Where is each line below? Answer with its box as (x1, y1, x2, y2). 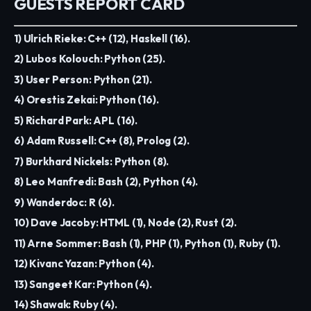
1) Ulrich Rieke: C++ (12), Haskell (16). (14, 31, 190, 45)
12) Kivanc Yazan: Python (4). (14, 257, 154, 271)
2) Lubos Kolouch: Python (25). (14, 52, 165, 66)
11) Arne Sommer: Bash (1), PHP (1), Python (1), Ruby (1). (14, 236, 280, 250)
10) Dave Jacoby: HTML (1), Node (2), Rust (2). (14, 216, 237, 230)
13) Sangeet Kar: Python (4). (14, 277, 152, 291)
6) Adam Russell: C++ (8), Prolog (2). (14, 134, 190, 148)
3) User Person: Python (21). (14, 72, 152, 86)
